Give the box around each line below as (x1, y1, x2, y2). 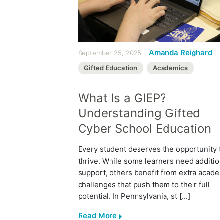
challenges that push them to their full (78, 179, 210, 189)
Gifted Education (84, 63, 137, 72)
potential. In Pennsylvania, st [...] (78, 191, 190, 201)
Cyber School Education (78, 121, 211, 136)
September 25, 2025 (78, 48, 141, 56)
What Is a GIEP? (78, 90, 166, 105)
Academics (152, 63, 188, 72)
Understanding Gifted (78, 106, 200, 120)
